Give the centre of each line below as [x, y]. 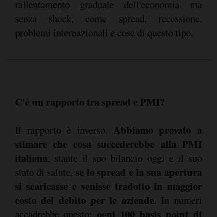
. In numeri [178, 200]
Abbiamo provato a [155, 130]
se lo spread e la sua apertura [137, 172]
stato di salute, [44, 172]
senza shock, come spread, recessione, [108, 18]
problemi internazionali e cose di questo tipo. [104, 32]
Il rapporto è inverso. [61, 130]
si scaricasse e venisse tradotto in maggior [108, 186]
